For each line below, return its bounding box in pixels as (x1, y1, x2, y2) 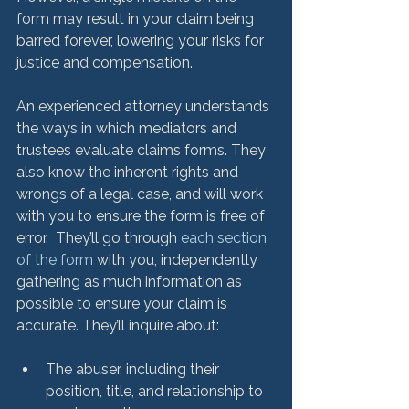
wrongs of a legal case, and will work (16, 184, 267, 203)
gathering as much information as (16, 272, 246, 290)
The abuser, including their (46, 360, 223, 378)
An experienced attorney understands (16, 97, 273, 115)
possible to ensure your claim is (16, 294, 231, 312)
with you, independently (93, 250, 261, 268)
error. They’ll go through (16, 228, 181, 246)
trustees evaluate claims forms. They (16, 141, 269, 159)
